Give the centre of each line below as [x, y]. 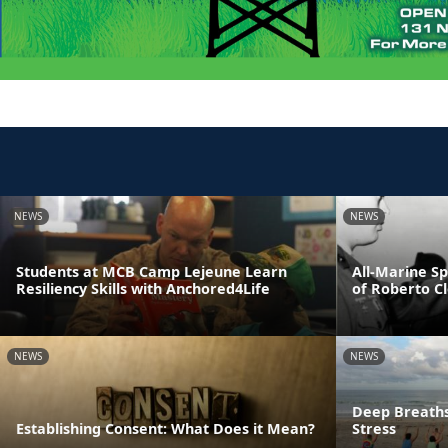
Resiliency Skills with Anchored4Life [143, 288]
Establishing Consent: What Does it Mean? [165, 428]
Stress [374, 428]
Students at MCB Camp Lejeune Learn [151, 271]
